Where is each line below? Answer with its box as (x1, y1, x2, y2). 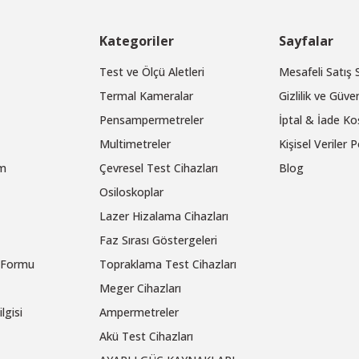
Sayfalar (279, 32, 333, 50)
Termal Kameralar (99, 88, 193, 103)
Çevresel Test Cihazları (99, 160, 218, 175)
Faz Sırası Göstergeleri (99, 232, 217, 248)
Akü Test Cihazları (99, 329, 193, 344)
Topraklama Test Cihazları (99, 256, 236, 272)
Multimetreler (99, 136, 171, 151)
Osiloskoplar (99, 184, 163, 200)
